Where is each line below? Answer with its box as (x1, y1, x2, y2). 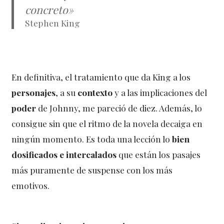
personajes (11, 86, 56, 98)
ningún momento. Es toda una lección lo (11, 132, 172, 144)
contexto (77, 86, 113, 98)
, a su (55, 86, 78, 98)
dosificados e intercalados (11, 148, 117, 160)
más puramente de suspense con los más (11, 163, 173, 175)
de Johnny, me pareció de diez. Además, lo (38, 101, 202, 113)
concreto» (25, 2, 74, 16)
